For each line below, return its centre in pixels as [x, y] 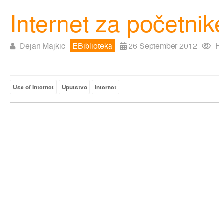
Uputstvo [74, 87]
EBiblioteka [92, 46]
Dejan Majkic [42, 46]
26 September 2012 [163, 46]
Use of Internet [33, 87]
